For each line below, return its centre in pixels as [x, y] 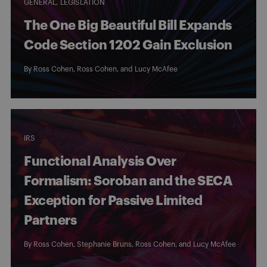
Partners [50, 220]
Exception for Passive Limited [113, 201]
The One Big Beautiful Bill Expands [128, 25]
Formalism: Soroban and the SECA [128, 181]
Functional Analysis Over [100, 161]
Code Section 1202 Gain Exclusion [128, 45]
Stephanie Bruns [104, 244]
